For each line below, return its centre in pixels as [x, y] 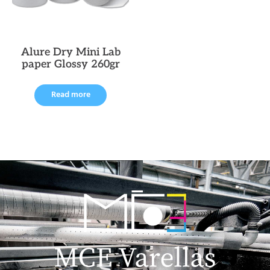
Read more [71, 95]
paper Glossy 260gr [71, 64]
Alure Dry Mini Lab [71, 52]
